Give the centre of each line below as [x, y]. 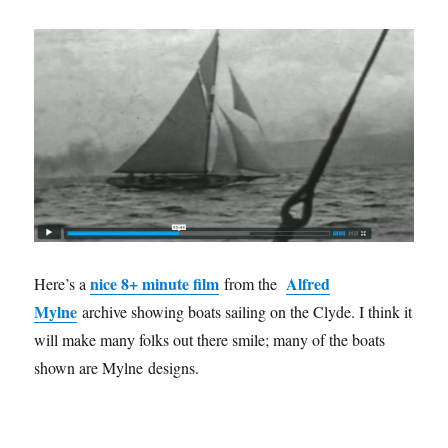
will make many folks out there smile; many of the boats [210, 339]
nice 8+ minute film [155, 283]
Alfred [308, 283]
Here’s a [62, 283]
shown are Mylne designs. [117, 367]
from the [253, 283]
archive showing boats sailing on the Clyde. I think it [245, 311]
